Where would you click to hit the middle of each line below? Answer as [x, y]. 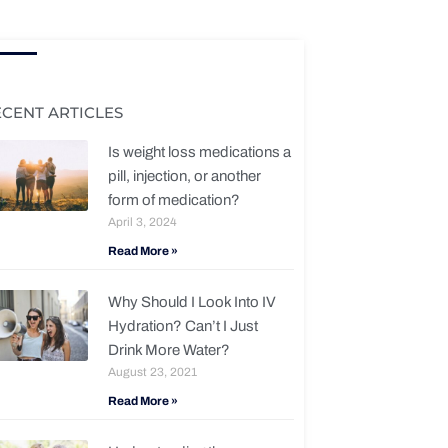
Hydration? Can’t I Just [182, 326]
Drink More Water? [168, 350]
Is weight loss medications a [199, 152]
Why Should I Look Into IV [191, 302]
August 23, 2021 [152, 372]
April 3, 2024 [142, 222]
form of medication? [173, 200]
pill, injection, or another [184, 176]
